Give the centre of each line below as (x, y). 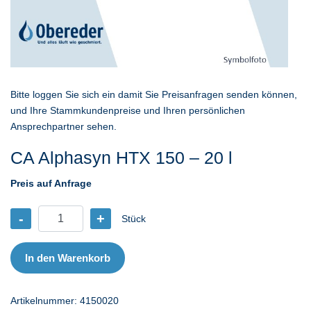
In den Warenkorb (68, 258)
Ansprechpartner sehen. (64, 126)
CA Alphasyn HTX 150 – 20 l (121, 158)
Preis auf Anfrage (51, 183)
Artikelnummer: (45, 301)
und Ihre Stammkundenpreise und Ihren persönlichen (128, 110)
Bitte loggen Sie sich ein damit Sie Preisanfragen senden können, (154, 94)
